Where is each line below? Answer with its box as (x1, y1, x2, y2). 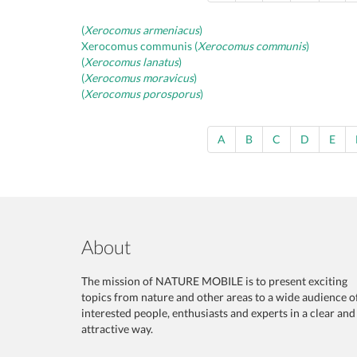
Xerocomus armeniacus (84, 23, 199, 37)
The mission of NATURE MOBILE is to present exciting (81, 274, 347, 288)
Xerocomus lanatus (84, 55, 178, 69)
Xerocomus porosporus (84, 87, 200, 100)
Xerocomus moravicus (84, 71, 194, 84)
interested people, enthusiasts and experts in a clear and (81, 306, 355, 320)
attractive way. (81, 322, 153, 335)
